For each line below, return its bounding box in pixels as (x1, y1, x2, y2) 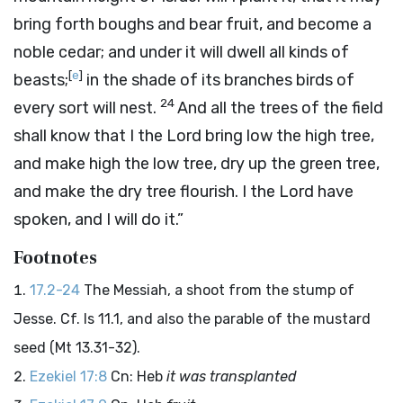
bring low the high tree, (201, 126, 374, 146)
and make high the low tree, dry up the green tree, (13, 154, 380, 174)
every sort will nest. (13, 98, 160, 118)
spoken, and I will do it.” (13, 210, 184, 229)
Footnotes (13, 246, 97, 270)
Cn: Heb (111, 368, 166, 385)
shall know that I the (13, 126, 166, 146)
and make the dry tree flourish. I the (13, 182, 279, 201)
